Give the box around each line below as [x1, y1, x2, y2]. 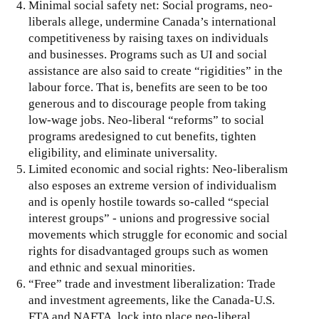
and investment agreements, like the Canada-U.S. [28, 293, 275, 307]
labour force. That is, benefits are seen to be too [28, 80, 268, 94]
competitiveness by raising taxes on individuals [28, 31, 268, 45]
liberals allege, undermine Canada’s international [28, 14, 276, 28]
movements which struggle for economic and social [28, 227, 288, 241]
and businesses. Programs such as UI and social [28, 47, 267, 61]
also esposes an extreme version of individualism [28, 178, 276, 192]
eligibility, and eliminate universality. [28, 145, 217, 159]
